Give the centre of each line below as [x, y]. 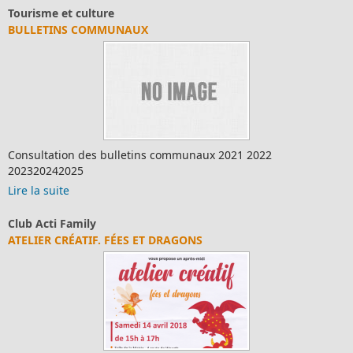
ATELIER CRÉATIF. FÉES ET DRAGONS [105, 240]
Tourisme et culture [61, 13]
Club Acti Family [52, 224]
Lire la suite [39, 191]
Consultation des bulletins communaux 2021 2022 [140, 155]
